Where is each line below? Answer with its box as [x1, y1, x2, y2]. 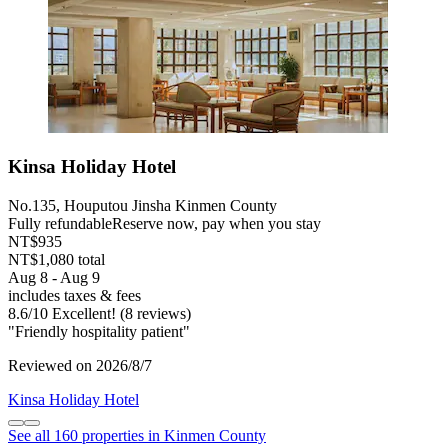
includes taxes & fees [8, 286, 141, 304]
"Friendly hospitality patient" [8, 322, 190, 340]
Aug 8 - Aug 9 [8, 268, 100, 286]
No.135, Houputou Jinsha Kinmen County [8, 196, 277, 214]
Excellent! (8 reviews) [48, 304, 191, 322]
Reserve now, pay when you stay [112, 214, 321, 232]
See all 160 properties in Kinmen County [8, 426, 266, 444]
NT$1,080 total [8, 250, 105, 268]
